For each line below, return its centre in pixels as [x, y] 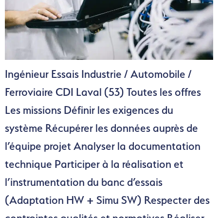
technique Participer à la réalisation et [94, 164]
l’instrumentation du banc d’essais [84, 182]
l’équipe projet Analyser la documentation [103, 146]
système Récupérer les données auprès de [101, 128]
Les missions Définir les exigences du [89, 110]
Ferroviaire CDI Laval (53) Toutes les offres [103, 92]
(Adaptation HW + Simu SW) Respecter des [107, 200]
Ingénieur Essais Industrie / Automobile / [98, 74]
